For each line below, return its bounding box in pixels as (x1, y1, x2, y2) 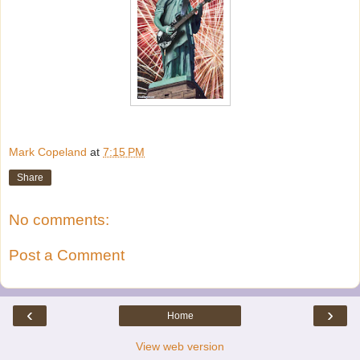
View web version (136, 340, 224, 354)
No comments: (9, 211, 109, 229)
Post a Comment (9, 246, 125, 264)
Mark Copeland (9, 145, 87, 159)
